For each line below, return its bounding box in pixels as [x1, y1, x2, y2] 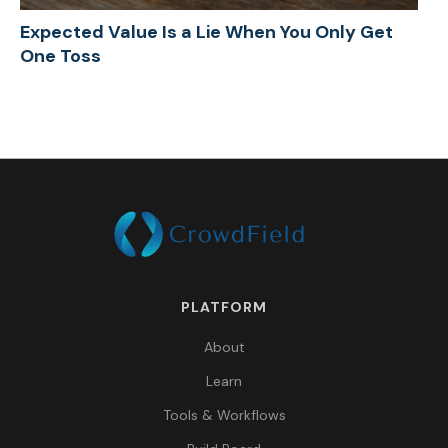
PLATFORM [181, 298, 267, 317]
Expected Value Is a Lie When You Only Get [20, 19, 393, 44]
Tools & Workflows [162, 406, 286, 425]
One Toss [20, 43, 101, 68]
